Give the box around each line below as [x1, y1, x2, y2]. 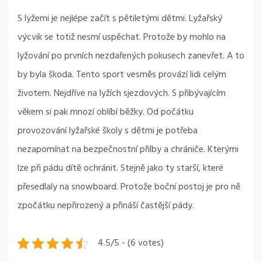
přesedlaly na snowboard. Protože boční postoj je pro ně [18, 180, 240, 195]
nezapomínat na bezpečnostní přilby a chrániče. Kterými [18, 142, 239, 158]
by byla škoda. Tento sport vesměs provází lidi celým [18, 67, 226, 83]
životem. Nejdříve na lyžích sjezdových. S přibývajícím [18, 86, 226, 102]
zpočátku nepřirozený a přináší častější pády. [18, 198, 194, 214]
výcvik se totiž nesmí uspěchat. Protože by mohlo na [18, 30, 226, 46]
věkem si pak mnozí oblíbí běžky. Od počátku [18, 105, 194, 120]
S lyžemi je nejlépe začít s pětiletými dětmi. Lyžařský [18, 11, 222, 27]
